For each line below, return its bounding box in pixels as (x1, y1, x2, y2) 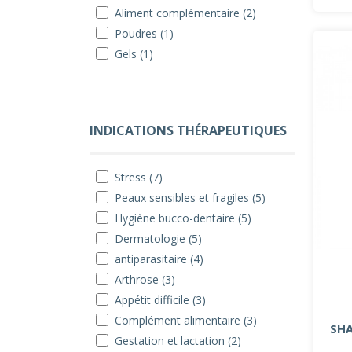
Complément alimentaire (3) (115, 313, 257, 328)
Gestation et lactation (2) (115, 333, 241, 348)
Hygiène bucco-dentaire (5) (115, 211, 251, 225)
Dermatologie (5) (115, 231, 202, 246)
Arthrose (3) (115, 272, 175, 287)
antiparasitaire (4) (115, 251, 203, 266)
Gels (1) (115, 46, 153, 61)
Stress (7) (115, 170, 163, 185)
